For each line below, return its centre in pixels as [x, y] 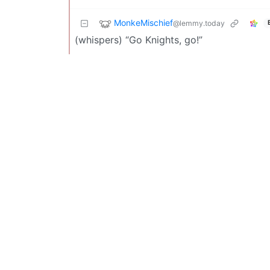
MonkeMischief [143, 22]
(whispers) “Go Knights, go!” [139, 39]
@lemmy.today [199, 23]
